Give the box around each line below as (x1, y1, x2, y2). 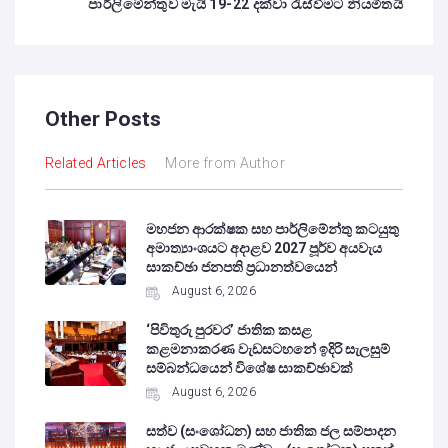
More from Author (165, 155, 285, 172)
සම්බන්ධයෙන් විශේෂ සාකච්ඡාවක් (146, 360, 354, 377)
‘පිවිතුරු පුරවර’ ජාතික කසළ (146, 322, 313, 339)
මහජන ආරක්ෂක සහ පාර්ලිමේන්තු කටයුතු (146, 221, 400, 238)
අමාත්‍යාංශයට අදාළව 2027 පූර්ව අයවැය (146, 240, 383, 257)
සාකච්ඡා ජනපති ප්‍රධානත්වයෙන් (146, 259, 338, 276)
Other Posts (45, 107, 161, 132)
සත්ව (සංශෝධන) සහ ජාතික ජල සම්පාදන (146, 423, 397, 440)
